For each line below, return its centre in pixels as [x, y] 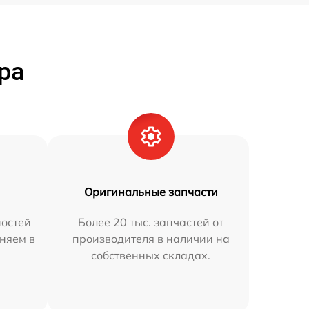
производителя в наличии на [151, 239]
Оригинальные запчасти [151, 192]
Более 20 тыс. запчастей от [151, 222]
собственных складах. [151, 255]
